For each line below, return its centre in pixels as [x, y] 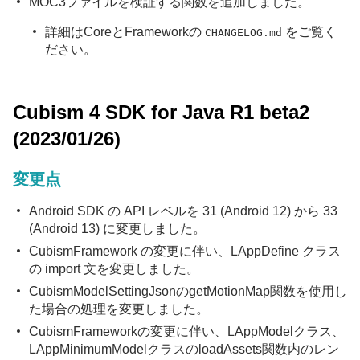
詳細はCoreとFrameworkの [125, 32]
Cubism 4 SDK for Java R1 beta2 [161, 112]
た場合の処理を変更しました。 [119, 309]
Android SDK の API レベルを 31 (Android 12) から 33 [183, 211]
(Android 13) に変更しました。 [117, 229]
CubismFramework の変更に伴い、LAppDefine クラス [185, 251]
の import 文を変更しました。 [114, 269]
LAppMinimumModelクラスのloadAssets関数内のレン [184, 349]
